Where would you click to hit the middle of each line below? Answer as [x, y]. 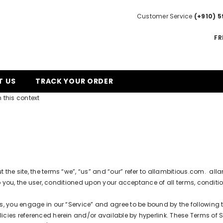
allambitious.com [176, 171]
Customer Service [165, 16]
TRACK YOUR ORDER [74, 81]
